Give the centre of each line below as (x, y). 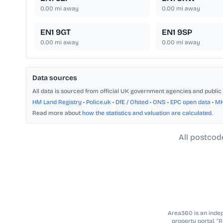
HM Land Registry (57, 102)
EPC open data (190, 102)
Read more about (57, 113)
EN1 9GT (56, 32)
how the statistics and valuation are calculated (147, 113)
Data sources (55, 78)
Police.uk (99, 102)
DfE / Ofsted (132, 102)
